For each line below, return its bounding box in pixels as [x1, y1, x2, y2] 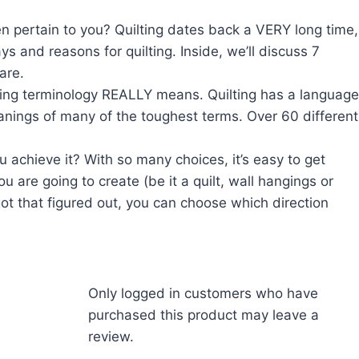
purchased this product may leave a [87, 307, 319, 324]
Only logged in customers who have [87, 285, 318, 302]
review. [87, 329, 134, 345]
